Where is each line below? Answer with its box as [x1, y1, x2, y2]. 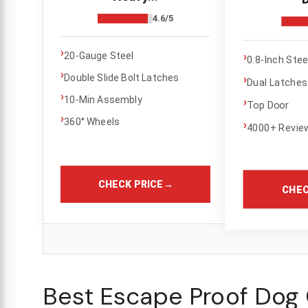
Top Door [247, 99, 289, 111]
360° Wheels [64, 116, 120, 128]
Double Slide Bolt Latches [64, 72, 179, 84]
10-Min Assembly [64, 94, 142, 106]
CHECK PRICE [98, 179, 164, 190]
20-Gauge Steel [64, 50, 134, 62]
